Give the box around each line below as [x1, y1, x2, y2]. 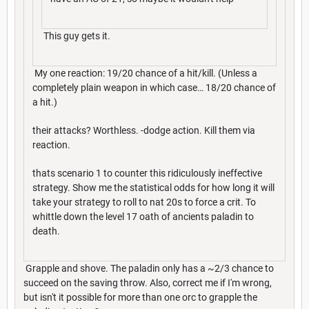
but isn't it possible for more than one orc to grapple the [23, 292, 257, 303]
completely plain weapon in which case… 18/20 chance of [32, 82, 276, 94]
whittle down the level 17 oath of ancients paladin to [32, 211, 254, 223]
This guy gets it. [41, 30, 110, 42]
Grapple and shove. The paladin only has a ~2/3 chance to [23, 263, 274, 275]
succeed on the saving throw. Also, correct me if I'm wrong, [23, 277, 272, 289]
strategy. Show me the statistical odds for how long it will [32, 182, 275, 194]
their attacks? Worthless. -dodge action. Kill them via [32, 125, 255, 137]
